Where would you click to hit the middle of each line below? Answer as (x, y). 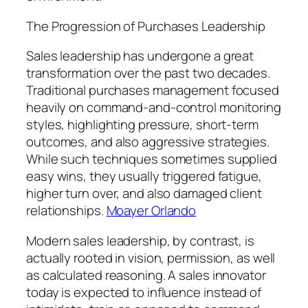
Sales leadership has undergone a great (140, 56)
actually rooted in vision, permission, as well (151, 257)
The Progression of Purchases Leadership (146, 26)
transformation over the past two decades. (148, 73)
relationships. (66, 211)
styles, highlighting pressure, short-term (142, 125)
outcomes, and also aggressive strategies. (148, 142)
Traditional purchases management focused (153, 90)
